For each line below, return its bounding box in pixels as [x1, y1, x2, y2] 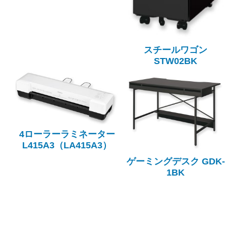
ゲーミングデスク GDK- [126, 156, 225, 167]
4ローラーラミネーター [19, 129, 115, 140]
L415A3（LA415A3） [22, 140, 112, 151]
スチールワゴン [144, 44, 208, 55]
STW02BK [154, 55, 198, 66]
